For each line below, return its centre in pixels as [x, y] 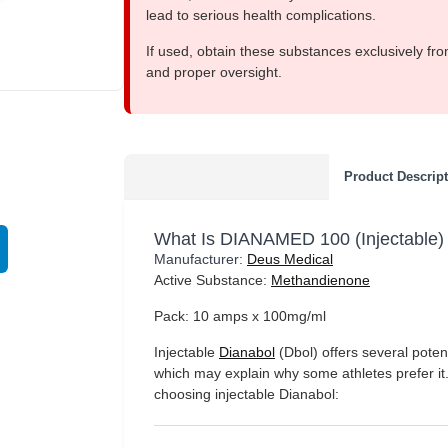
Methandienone [320, 280]
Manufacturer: [200, 259]
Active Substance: [212, 280]
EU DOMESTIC [82, 99]
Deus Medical [290, 259]
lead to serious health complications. [261, 15]
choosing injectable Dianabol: [246, 394]
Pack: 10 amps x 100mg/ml [240, 316]
